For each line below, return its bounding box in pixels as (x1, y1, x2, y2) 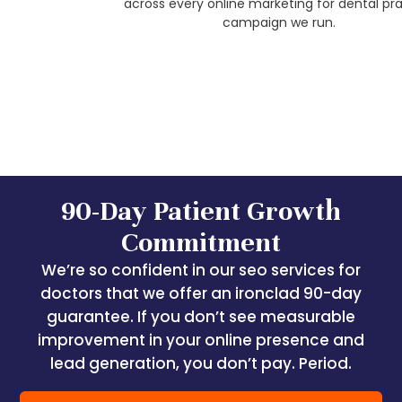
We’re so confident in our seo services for (41, 259, 361, 281)
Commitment (121, 226, 281, 259)
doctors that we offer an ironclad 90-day (40, 283, 362, 304)
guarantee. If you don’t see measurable (47, 306, 355, 328)
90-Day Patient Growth (61, 195, 341, 228)
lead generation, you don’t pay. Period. (50, 353, 352, 374)
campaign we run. (144, 13, 258, 31)
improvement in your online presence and (38, 329, 364, 351)
